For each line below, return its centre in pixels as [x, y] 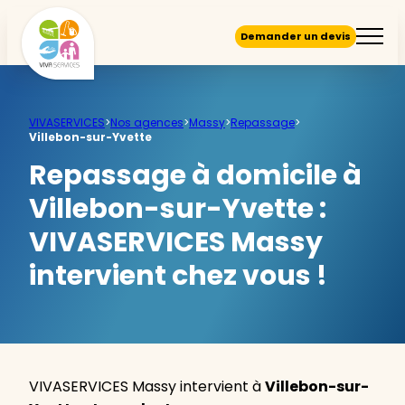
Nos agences [147, 122]
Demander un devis [296, 36]
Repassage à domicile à [195, 175]
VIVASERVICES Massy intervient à [147, 386]
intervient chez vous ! [178, 276]
